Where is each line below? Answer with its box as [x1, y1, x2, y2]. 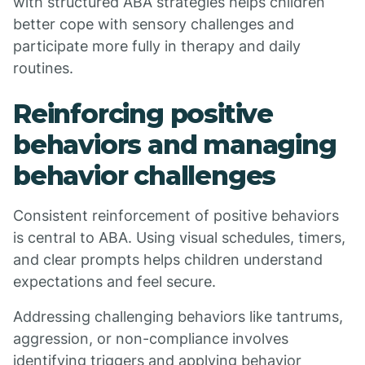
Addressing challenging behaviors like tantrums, [13, 308, 343, 325]
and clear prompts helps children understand [13, 251, 323, 268]
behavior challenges [13, 160, 276, 191]
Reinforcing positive [13, 98, 273, 130]
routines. [13, 59, 73, 77]
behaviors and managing [13, 129, 336, 161]
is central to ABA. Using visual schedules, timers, [13, 229, 345, 246]
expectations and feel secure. [13, 273, 216, 290]
